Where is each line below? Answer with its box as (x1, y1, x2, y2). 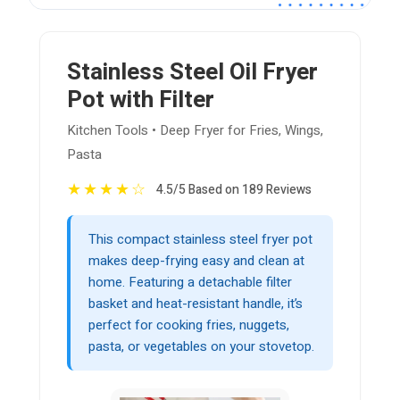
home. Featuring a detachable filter (88, 272, 292, 293)
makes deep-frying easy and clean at (88, 251, 304, 271)
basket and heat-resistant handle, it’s (88, 294, 303, 314)
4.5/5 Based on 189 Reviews (156, 180, 312, 200)
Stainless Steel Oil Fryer (67, 55, 318, 90)
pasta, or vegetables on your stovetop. (88, 337, 314, 357)
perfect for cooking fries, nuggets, (88, 315, 289, 336)
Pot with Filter (67, 83, 214, 118)
